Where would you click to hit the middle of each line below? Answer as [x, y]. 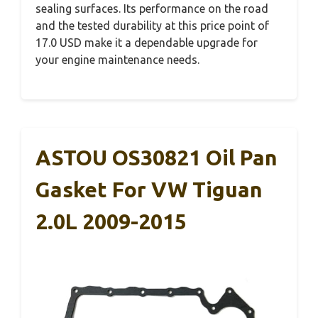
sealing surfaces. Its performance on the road [152, 8]
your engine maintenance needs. [117, 59]
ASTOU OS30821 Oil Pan [157, 157]
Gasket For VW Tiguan [149, 189]
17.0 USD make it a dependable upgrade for [147, 42]
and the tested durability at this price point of [152, 25]
